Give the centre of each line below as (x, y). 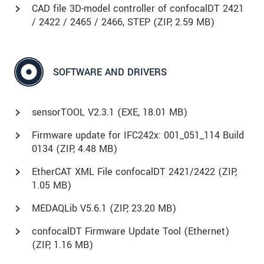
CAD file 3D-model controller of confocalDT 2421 (138, 9)
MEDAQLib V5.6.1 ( (73, 209)
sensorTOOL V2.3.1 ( (77, 113)
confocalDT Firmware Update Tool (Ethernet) (131, 232)
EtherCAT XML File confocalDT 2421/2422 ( (127, 172)
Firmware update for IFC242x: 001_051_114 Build (138, 136)
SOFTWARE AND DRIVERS (110, 72)
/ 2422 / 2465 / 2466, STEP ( (95, 22)
